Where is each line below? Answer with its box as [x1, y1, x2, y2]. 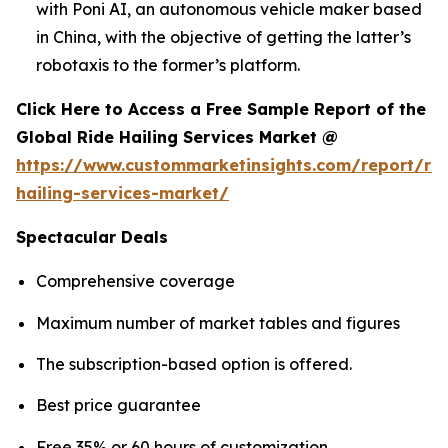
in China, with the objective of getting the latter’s [36, 27, 411, 48]
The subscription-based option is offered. [36, 354, 352, 375]
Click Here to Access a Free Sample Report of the [16, 99, 426, 120]
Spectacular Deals [16, 227, 168, 248]
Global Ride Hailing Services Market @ [16, 127, 343, 148]
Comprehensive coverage [36, 271, 235, 292]
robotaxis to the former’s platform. [36, 55, 300, 76]
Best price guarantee [36, 395, 201, 416]
